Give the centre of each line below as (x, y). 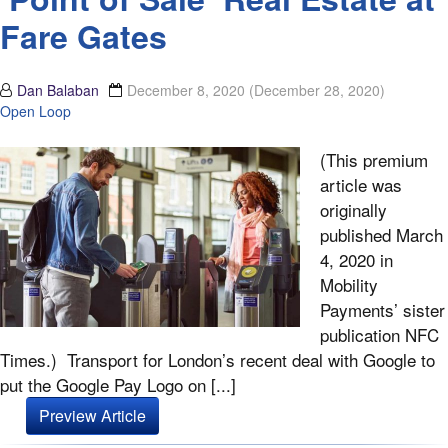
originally (353, 210)
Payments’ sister (382, 310)
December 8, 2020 (188, 90)
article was (361, 185)
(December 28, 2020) (317, 90)
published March (381, 235)
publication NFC (379, 335)
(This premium (374, 160)
